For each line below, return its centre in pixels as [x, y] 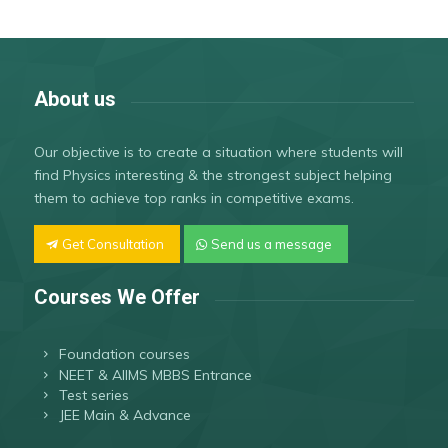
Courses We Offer [116, 296]
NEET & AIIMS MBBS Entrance [156, 374]
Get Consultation [112, 243]
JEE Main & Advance [125, 415]
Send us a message [271, 243]
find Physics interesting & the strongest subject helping [212, 174]
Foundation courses [125, 354]
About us [74, 98]
